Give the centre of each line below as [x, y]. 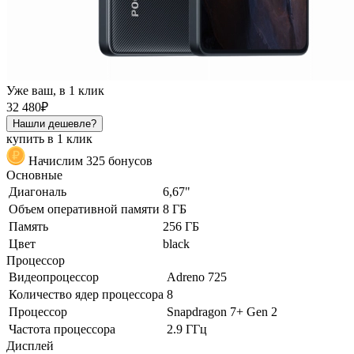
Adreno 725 [197, 277]
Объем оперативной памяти [84, 209]
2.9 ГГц [187, 329]
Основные [34, 175]
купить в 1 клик [49, 138]
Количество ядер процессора [86, 294]
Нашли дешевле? [55, 123]
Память [28, 226]
